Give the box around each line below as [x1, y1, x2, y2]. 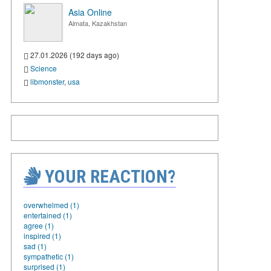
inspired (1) [24, 230, 61, 241]
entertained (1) [24, 209, 72, 220]
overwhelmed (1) [24, 199, 79, 210]
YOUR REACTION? [41, 165, 175, 187]
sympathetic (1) [24, 250, 74, 261]
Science [30, 62, 57, 73]
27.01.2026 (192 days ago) [28, 50, 119, 60]
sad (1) [24, 240, 47, 251]
